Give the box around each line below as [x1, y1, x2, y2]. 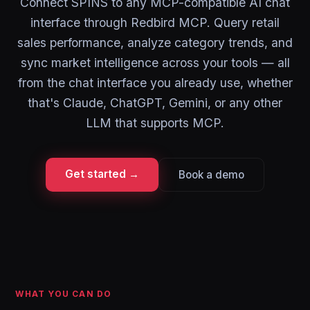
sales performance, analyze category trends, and [17, 35, 293, 50]
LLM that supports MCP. [86, 116, 224, 130]
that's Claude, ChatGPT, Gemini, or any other [28, 95, 282, 110]
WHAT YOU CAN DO [15, 289, 112, 299]
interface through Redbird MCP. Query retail [30, 15, 280, 30]
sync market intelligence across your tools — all [20, 55, 290, 70]
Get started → [65, 167, 139, 181]
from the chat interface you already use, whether [17, 75, 293, 90]
